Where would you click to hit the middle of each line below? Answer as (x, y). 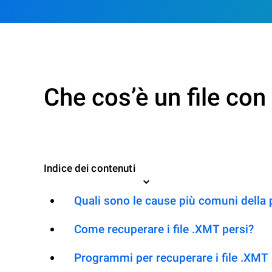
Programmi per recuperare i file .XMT (171, 258)
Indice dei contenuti (90, 168)
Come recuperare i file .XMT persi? (164, 229)
